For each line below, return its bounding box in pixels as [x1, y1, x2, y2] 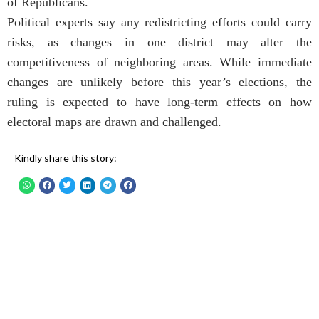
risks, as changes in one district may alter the [7, 35, 312, 50]
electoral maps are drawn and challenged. [7, 115, 221, 130]
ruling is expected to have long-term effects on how [7, 95, 312, 110]
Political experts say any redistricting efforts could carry [7, 15, 312, 30]
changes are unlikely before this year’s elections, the [7, 75, 312, 90]
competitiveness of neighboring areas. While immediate [7, 55, 312, 70]
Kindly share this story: [14, 152, 117, 164]
